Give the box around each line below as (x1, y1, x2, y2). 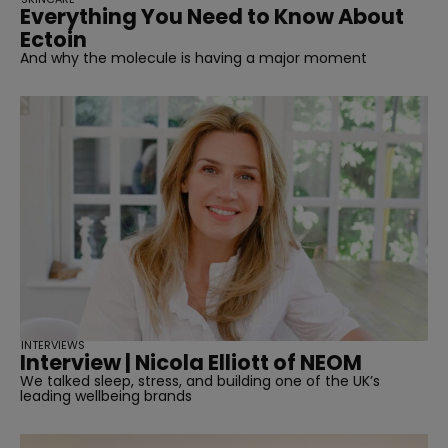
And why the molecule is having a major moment (20, 48, 367, 69)
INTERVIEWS (21, 337, 85, 354)
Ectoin (20, 25, 87, 55)
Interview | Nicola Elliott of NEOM (20, 348, 362, 378)
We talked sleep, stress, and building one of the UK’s (20, 371, 380, 392)
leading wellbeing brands (20, 386, 192, 407)
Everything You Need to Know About (20, 2, 404, 32)
